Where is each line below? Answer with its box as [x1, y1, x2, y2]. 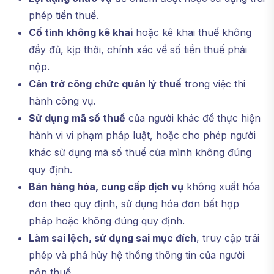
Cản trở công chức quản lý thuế [29, 78, 182, 90]
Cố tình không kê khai [29, 26, 133, 39]
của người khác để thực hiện [125, 112, 261, 124]
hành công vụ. [29, 95, 95, 107]
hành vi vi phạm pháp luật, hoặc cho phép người [29, 129, 256, 141]
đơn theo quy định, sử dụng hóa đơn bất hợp [29, 198, 239, 210]
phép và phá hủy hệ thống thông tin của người [29, 249, 245, 261]
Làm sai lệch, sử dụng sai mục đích [29, 232, 196, 244]
